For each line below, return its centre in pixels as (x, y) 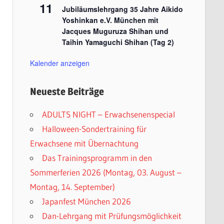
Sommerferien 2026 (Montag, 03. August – (105, 172)
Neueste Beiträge (67, 91)
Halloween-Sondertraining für (94, 129)
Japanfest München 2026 (86, 201)
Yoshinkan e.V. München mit (110, 20)
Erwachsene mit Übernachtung (84, 143)
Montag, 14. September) (72, 187)
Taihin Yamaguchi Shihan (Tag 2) (118, 42)
